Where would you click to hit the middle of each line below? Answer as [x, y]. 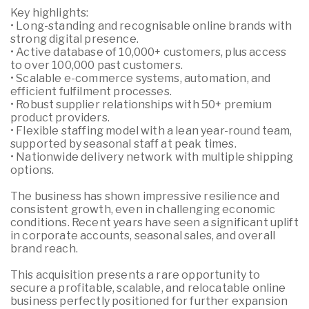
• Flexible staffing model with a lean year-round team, [151, 131]
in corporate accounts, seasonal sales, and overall [143, 236]
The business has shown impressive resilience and [145, 196]
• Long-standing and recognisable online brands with [151, 26]
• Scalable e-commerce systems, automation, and [141, 78]
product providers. [60, 118]
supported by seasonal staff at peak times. [123, 144]
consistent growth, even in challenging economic [143, 209]
